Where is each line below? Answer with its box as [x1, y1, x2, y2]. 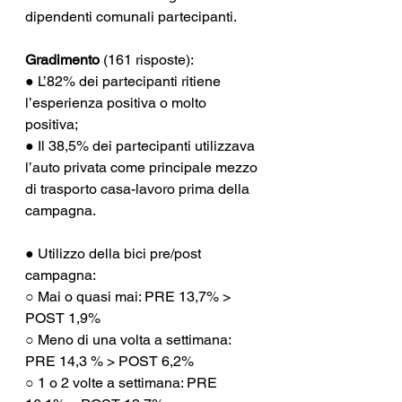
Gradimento [25, 51, 100, 68]
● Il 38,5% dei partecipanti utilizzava [25, 137, 258, 154]
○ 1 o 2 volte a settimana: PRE [25, 374, 221, 391]
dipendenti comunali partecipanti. [25, 8, 237, 25]
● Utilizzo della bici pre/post [25, 245, 205, 262]
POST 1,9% [25, 310, 100, 327]
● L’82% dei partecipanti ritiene [25, 73, 224, 90]
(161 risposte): [100, 51, 194, 68]
